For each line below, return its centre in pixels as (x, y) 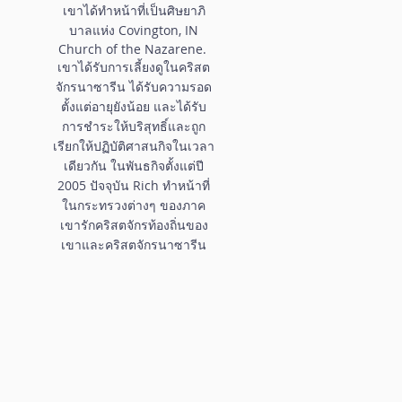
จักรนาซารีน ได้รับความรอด (134, 86)
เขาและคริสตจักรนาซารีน (134, 244)
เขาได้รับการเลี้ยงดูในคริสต (134, 66)
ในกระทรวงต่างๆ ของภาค (134, 205)
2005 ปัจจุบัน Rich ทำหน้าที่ (134, 185)
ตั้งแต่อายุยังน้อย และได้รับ (134, 106)
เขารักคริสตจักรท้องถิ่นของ (134, 224)
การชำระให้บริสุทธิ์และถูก (134, 126)
